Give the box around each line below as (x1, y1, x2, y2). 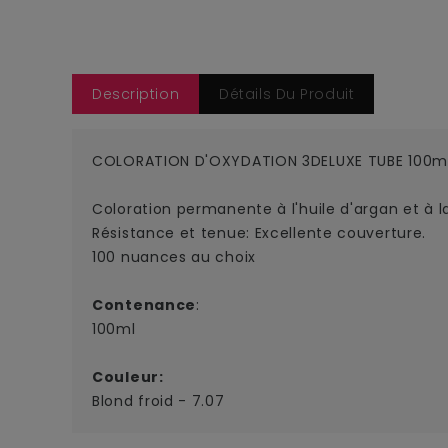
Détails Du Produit (219, 84, 355, 105)
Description (92, 84, 180, 105)
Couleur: (92, 367, 164, 388)
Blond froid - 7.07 (92, 391, 225, 412)
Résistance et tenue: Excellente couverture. (92, 223, 427, 244)
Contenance (92, 295, 196, 316)
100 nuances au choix (92, 247, 256, 268)
